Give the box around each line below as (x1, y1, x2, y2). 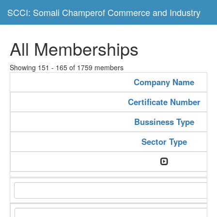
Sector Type (141, 136, 187, 147)
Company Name (133, 76, 194, 88)
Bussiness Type (134, 116, 194, 127)
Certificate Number (127, 96, 201, 108)
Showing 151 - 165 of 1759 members (10, 62, 124, 72)
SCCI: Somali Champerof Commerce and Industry (7, 6, 201, 18)
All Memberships (10, 36, 139, 61)
